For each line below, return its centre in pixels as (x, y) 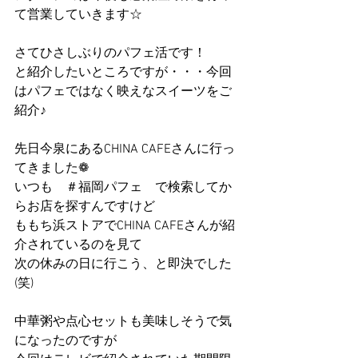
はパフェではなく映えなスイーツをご (123, 92)
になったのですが (66, 341)
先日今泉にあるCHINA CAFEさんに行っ (125, 149)
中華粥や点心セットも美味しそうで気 (123, 322)
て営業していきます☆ (78, 15)
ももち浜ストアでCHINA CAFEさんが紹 (125, 226)
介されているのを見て (78, 245)
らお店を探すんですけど (85, 207)
